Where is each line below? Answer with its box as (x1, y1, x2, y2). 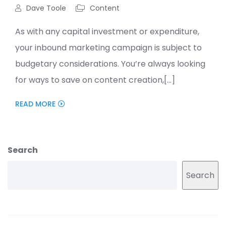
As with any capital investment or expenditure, (15, 26, 199, 38)
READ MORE (15, 99, 55, 109)
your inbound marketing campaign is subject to (15, 42, 202, 54)
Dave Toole (24, 3, 66, 14)
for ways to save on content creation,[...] (15, 74, 175, 86)
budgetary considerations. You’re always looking (15, 58, 205, 70)
